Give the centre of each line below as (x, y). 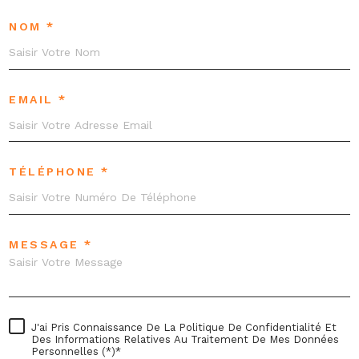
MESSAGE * (51, 244)
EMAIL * (38, 99)
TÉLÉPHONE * (59, 172)
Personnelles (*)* (76, 351)
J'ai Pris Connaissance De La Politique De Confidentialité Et (184, 327)
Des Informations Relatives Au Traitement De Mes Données (185, 339)
